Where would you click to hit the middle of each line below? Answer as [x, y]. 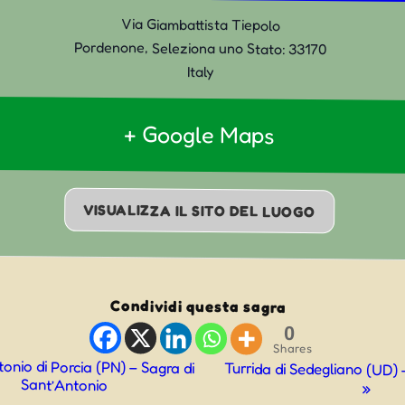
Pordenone [109, 47]
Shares [293, 348]
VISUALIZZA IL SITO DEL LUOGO [199, 211]
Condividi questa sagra [198, 306]
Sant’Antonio [65, 385]
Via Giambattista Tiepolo [201, 24]
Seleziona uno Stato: [218, 48]
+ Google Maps [200, 135]
